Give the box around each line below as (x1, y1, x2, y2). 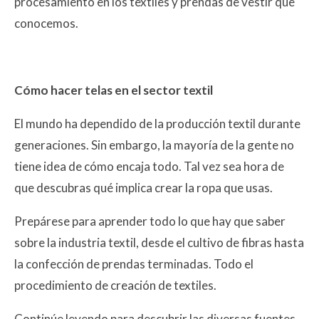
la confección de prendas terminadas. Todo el (14, 256, 253, 271)
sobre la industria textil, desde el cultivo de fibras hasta (14, 234, 304, 250)
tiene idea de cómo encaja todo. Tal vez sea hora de (14, 158, 284, 174)
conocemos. (14, 15, 78, 31)
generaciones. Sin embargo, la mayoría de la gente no (14, 137, 294, 152)
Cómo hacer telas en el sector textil (14, 82, 213, 98)
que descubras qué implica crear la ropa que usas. (14, 179, 273, 195)
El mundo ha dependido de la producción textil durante (14, 115, 300, 131)
